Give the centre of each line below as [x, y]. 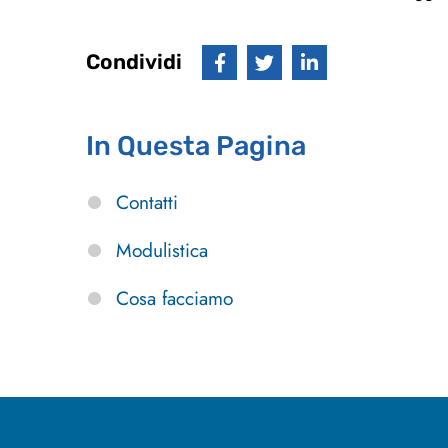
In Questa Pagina [196, 146]
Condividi [134, 62]
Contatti [147, 202]
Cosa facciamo [174, 298]
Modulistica [162, 250]
